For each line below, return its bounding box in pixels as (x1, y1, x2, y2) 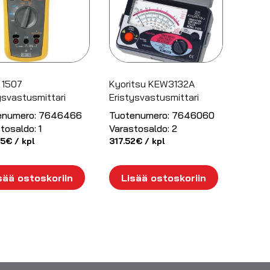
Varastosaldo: (109, 122, 170, 134)
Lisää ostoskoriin (121, 171, 207, 184)
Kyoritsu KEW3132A (109, 77, 195, 90)
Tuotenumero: (109, 108, 170, 121)
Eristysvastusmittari (109, 90, 199, 103)
